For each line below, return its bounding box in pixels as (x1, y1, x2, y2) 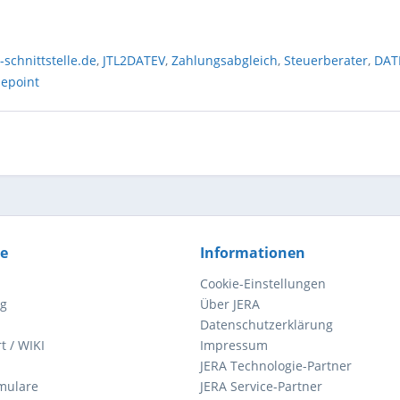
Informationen (200, 243, 305, 262)
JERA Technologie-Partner (200, 357, 352, 374)
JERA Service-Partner (200, 378, 322, 395)
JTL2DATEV (103, 52, 166, 69)
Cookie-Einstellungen (200, 275, 326, 292)
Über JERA (200, 296, 260, 312)
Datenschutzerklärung (200, 316, 333, 333)
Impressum (200, 337, 268, 354)
